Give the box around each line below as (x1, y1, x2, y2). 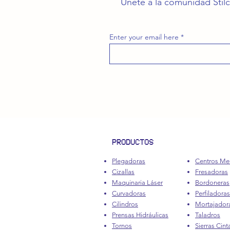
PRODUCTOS (112, 138, 154, 146)
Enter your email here (109, 32, 179, 42)
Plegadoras (112, 157, 145, 165)
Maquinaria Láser (112, 179, 163, 186)
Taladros (195, 211, 220, 219)
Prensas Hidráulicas (112, 211, 168, 219)
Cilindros (112, 200, 138, 208)
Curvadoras (112, 189, 146, 197)
